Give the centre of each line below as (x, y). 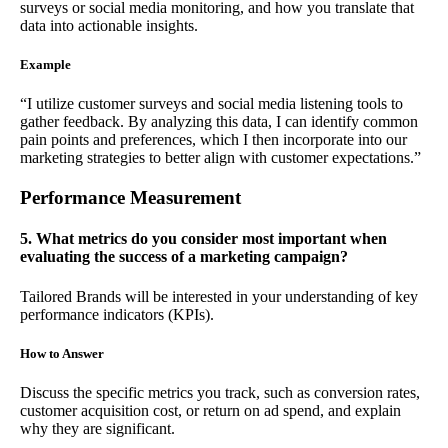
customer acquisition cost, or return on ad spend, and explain (210, 410)
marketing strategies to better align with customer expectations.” (220, 157)
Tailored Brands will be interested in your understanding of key (219, 296)
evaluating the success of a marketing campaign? (184, 257)
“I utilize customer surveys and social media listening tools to (211, 103)
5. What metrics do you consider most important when (203, 239)
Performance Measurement (130, 197)
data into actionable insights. (109, 25)
